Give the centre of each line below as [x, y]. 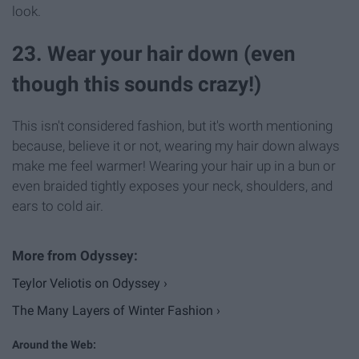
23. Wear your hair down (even [154, 53]
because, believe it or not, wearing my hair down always [176, 145]
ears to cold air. [58, 206]
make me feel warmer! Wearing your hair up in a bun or [174, 165]
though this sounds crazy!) [137, 84]
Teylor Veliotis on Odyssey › [90, 283]
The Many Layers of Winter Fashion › [116, 310]
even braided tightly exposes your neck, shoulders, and [172, 186]
